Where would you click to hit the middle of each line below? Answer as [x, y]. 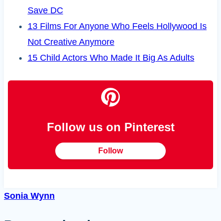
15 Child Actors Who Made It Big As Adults [111, 58]
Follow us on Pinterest [110, 127]
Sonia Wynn [29, 196]
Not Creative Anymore [71, 42]
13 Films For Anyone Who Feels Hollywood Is [117, 26]
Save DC [45, 11]
